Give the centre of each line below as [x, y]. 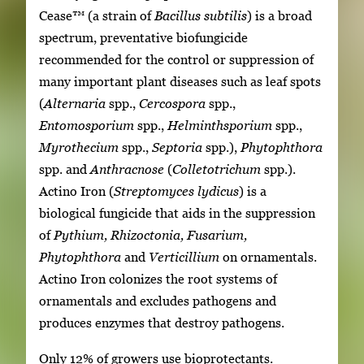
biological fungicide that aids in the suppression [177, 213]
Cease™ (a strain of [97, 16]
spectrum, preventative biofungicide [143, 38]
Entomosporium [87, 126]
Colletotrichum [217, 169]
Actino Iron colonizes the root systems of [158, 279]
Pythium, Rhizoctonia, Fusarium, [150, 235]
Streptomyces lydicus [176, 191]
